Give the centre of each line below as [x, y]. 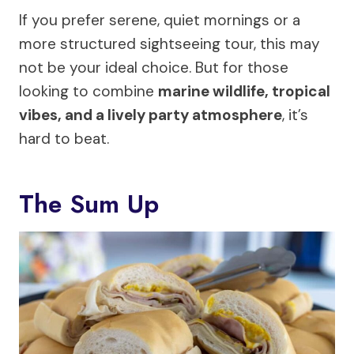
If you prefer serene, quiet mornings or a [160, 20]
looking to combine [88, 91]
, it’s [295, 115]
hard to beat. [64, 139]
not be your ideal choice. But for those [154, 68]
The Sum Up [89, 204]
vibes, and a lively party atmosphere [151, 115]
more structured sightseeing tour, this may [169, 44]
